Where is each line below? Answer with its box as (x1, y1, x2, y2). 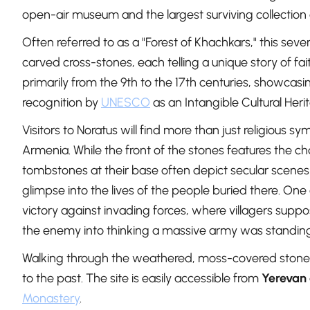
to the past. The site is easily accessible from (22, 271, 262, 286)
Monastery (22, 291, 80, 307)
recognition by (22, 95, 101, 111)
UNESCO (101, 95, 150, 111)
